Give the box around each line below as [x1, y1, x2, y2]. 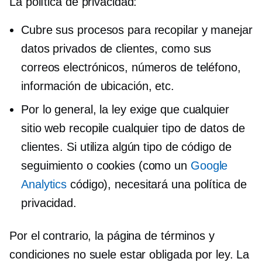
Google [190, 158, 228, 172]
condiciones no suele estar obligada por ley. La [9, 247, 250, 261]
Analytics [21, 177, 67, 191]
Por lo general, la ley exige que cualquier [21, 102, 229, 116]
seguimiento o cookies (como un [21, 158, 191, 172]
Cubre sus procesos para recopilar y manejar [21, 23, 253, 36]
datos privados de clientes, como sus [21, 42, 212, 55]
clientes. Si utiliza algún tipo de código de [21, 140, 232, 153]
